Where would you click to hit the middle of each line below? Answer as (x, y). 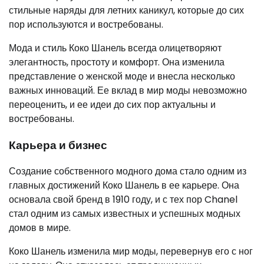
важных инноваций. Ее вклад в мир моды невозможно (128, 90)
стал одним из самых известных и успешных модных (125, 214)
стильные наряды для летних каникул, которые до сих (126, 10)
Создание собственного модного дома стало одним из (128, 171)
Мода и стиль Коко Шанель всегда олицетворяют (115, 48)
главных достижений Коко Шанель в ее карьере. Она (124, 186)
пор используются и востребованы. (86, 24)
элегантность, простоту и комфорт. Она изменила (117, 62)
